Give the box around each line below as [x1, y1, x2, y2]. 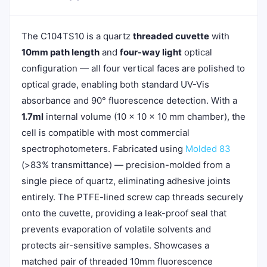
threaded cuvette [133, 30, 209, 42]
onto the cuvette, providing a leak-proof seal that [21, 207, 226, 219]
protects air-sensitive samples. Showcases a [21, 240, 209, 251]
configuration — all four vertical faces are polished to [21, 63, 245, 74]
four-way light [120, 46, 182, 58]
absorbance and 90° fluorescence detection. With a [21, 95, 237, 106]
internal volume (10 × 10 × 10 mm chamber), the [44, 111, 246, 122]
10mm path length [21, 46, 100, 58]
